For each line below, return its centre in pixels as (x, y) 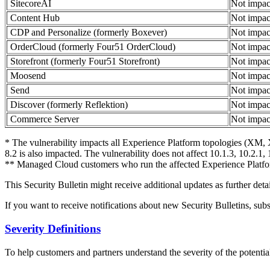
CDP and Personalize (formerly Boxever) (87, 33)
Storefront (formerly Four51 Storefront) (84, 61)
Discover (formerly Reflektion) (68, 105)
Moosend (27, 76)
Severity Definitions (53, 229)
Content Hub (34, 18)
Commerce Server (43, 119)
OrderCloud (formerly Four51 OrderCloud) (92, 47)
